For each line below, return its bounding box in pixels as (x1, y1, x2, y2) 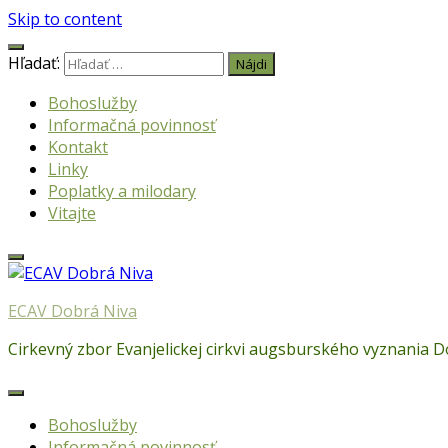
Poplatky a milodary (48, 180, 196, 202)
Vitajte (48, 202, 96, 224)
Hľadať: (8, 52, 60, 74)
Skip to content (8, 8, 122, 30)
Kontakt (48, 136, 108, 158)
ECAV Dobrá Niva (8, 300, 137, 322)
